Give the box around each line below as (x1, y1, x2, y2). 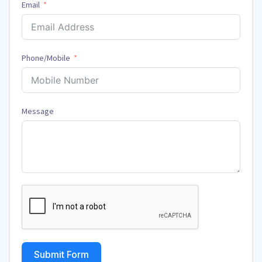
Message (22, 106, 54, 117)
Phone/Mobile (22, 53, 70, 64)
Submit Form (34, 249, 89, 261)
